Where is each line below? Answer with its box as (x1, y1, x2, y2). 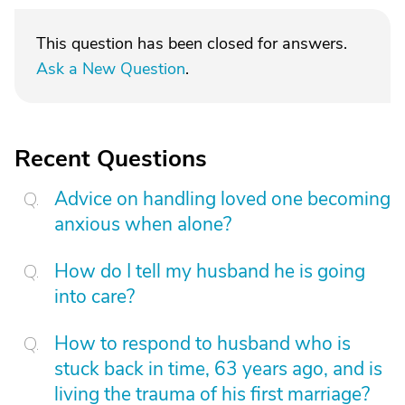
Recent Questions (14, 143, 207, 174)
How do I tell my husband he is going (54, 259, 365, 284)
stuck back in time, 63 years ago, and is (54, 356, 382, 381)
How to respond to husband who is (54, 331, 351, 356)
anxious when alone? (54, 212, 231, 237)
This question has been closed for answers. (36, 33, 347, 54)
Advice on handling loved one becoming (54, 186, 391, 212)
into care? (54, 284, 135, 309)
